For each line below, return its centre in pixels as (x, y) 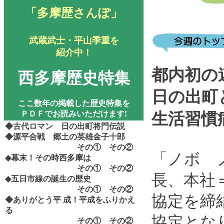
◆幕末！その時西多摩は (52, 158)
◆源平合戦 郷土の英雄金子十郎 (65, 137)
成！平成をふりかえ (99, 200)
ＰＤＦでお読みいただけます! (74, 114)
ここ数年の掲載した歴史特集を (74, 103)
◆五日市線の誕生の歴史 (52, 179)
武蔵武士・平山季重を (74, 40)
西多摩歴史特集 (74, 78)
